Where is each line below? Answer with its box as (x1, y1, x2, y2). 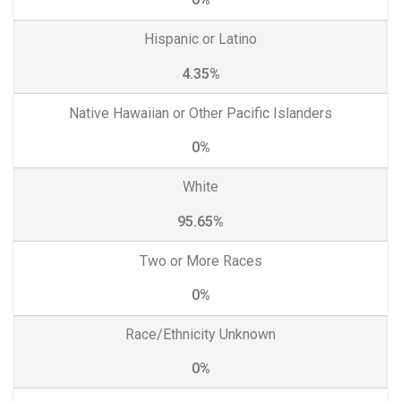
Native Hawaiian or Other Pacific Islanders (69, 104, 332, 122)
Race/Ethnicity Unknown (125, 326, 276, 344)
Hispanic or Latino (144, 30, 257, 48)
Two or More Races (139, 252, 262, 269)
